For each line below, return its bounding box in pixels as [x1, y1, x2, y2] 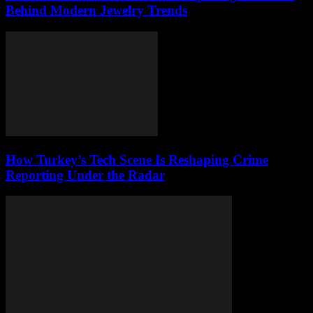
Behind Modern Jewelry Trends [6, 3, 187, 18]
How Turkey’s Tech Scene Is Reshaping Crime [6, 152, 268, 167]
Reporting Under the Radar [6, 167, 165, 182]
